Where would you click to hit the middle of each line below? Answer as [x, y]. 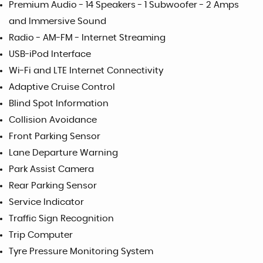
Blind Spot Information [59, 104]
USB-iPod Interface [50, 55]
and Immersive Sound [58, 22]
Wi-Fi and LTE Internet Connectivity [86, 71]
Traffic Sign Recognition [61, 219]
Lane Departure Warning [63, 153]
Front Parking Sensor [55, 137]
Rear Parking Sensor [53, 186]
